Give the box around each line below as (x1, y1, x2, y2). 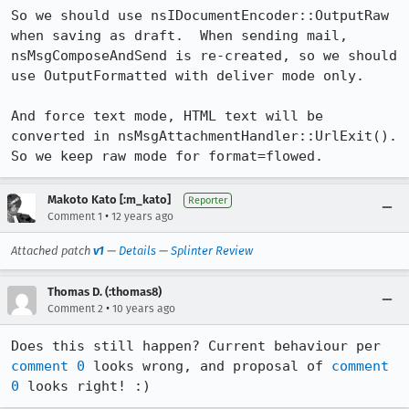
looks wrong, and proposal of (85, 358, 331, 374)
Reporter (188, 194, 227, 206)
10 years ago (112, 302, 175, 315)
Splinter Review (171, 244, 253, 257)
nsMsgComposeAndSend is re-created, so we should (11, 47, 397, 64)
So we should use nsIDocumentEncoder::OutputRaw (11, 7, 389, 24)
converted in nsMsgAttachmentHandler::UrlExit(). (11, 128, 397, 144)
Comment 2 (47, 302, 103, 315)
